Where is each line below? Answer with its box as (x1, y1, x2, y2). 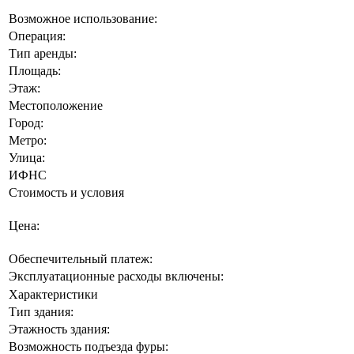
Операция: (9, 28, 66, 43)
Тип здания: (9, 304, 73, 318)
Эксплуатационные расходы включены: (9, 269, 224, 283)
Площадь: (9, 63, 61, 77)
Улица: (9, 150, 45, 164)
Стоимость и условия (9, 185, 124, 199)
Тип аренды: (9, 46, 77, 60)
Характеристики (9, 287, 98, 301)
